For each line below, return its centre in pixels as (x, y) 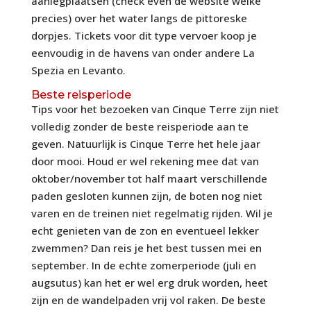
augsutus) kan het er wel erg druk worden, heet (149, 283)
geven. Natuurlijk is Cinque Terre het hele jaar (145, 144)
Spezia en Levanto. (78, 70)
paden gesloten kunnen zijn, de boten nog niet (146, 196)
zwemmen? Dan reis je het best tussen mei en (146, 248)
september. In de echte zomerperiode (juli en (143, 266)
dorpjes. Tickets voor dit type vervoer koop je (144, 36)
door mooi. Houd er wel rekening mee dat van (145, 161)
